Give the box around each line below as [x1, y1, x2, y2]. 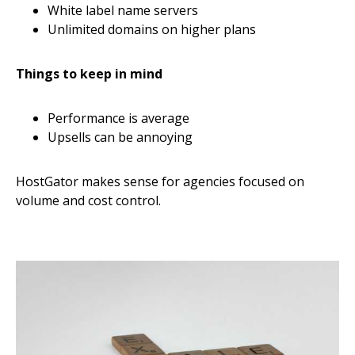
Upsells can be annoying [48, 128, 193, 147]
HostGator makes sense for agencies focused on [16, 173, 304, 191]
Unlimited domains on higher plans [48, 21, 256, 39]
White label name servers [48, 2, 198, 20]
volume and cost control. [16, 192, 161, 210]
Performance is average [48, 109, 189, 128]
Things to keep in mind [16, 65, 162, 83]
